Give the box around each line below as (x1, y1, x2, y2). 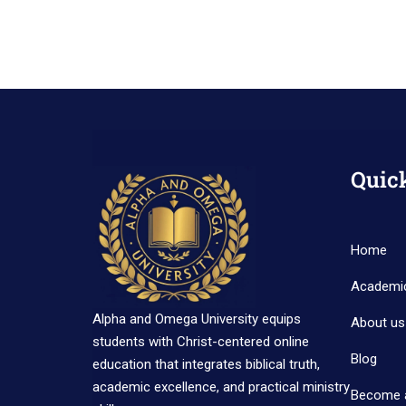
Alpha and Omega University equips (92, 311, 301, 328)
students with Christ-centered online (92, 333, 309, 351)
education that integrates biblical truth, (92, 356, 320, 373)
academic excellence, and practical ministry (92, 379, 350, 396)
